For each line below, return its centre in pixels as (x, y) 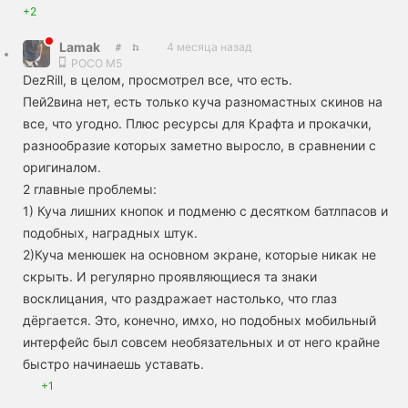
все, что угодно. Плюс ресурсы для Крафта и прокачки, (197, 123)
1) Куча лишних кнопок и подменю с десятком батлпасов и (205, 210)
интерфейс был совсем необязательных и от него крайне (201, 342)
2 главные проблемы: (90, 189)
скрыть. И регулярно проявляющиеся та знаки (170, 276)
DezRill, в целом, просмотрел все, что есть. (158, 79)
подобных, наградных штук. (110, 232)
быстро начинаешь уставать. (113, 363)
